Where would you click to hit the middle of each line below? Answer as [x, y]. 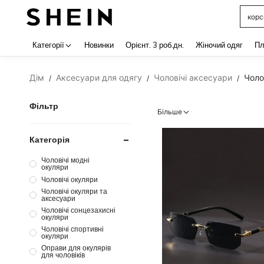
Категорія [49, 140]
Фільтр [44, 106]
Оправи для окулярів [76, 247]
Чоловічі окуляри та [74, 191]
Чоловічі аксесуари [193, 77]
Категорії [48, 45]
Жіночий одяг [219, 45]
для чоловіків [63, 255]
